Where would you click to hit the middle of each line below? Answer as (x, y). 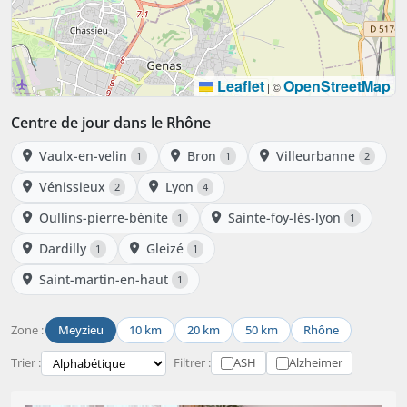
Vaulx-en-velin (83, 155)
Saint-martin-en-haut (104, 279)
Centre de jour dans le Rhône (111, 122)
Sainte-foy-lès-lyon (284, 217)
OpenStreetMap (337, 85)
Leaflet (239, 85)
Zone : (27, 329)
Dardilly (63, 248)
